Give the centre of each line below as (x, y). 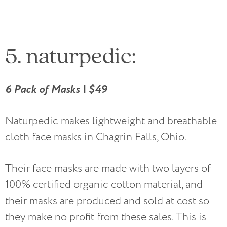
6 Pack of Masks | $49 (56, 89)
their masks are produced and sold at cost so (107, 201)
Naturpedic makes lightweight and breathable (111, 121)
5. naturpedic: (71, 55)
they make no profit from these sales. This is (106, 217)
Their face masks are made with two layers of (108, 168)
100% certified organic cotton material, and (104, 184)
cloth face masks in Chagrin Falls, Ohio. (96, 137)
